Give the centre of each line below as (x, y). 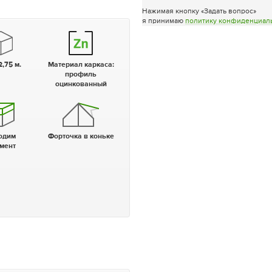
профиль (81, 75)
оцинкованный (81, 85)
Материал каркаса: (84, 65)
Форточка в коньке (84, 137)
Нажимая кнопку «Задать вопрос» (199, 11)
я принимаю (164, 21)
